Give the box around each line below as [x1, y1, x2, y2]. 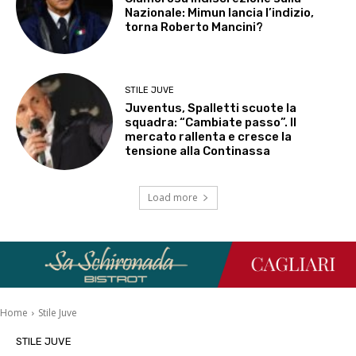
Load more [147, 191, 198, 205]
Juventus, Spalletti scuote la [125, 100, 297, 115]
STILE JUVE [125, 84, 175, 95]
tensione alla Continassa [125, 143, 271, 158]
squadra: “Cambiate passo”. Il [125, 114, 297, 130]
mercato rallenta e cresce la [125, 129, 292, 144]
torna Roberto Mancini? [125, 20, 264, 35]
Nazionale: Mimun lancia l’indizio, [125, 6, 315, 21]
